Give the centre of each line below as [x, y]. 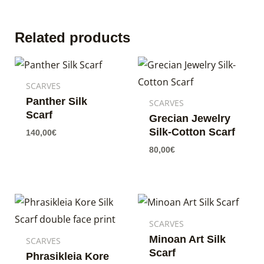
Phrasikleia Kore [67, 257]
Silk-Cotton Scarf [192, 132]
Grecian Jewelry [190, 119]
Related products [72, 37]
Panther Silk [56, 102]
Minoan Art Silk [188, 240]
